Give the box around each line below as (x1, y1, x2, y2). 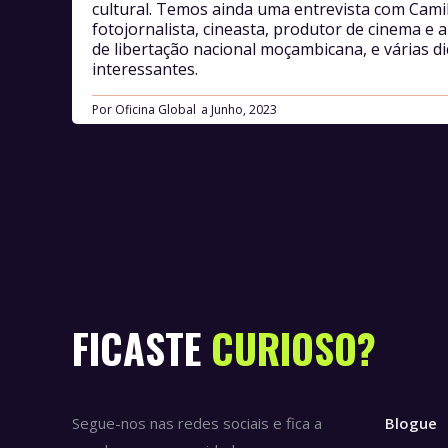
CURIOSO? (211, 318, 376, 378)
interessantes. (92, 58, 202, 80)
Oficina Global (115, 101, 196, 118)
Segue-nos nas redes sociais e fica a (72, 413, 322, 433)
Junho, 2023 (211, 101, 277, 118)
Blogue (384, 413, 437, 433)
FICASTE (72, 318, 211, 378)
